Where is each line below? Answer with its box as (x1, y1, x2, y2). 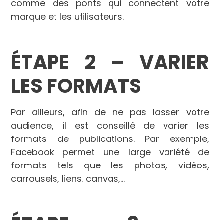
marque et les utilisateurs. (11, 10, 124, 23)
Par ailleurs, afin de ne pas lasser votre (11, 106, 209, 118)
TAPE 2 (21, 48, 111, 76)
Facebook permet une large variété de (11, 145, 209, 158)
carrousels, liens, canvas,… (11, 172, 125, 185)
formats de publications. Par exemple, (11, 132, 209, 145)
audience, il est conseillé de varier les (11, 119, 209, 132)
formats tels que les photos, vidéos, (11, 159, 209, 171)
